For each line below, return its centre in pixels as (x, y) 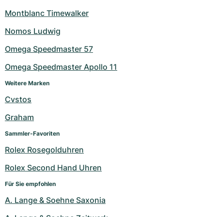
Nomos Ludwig (33, 31)
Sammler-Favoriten (32, 134)
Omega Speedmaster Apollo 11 (61, 67)
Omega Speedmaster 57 (49, 49)
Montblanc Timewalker (47, 13)
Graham (19, 117)
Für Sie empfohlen (30, 184)
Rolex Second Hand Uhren (53, 168)
